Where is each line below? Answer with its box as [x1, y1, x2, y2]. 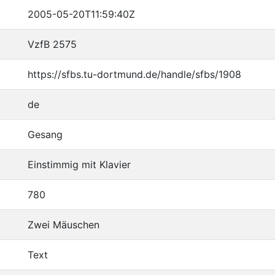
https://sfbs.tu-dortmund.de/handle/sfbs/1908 [28, 68, 241, 80]
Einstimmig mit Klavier [28, 158, 131, 171]
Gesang [28, 128, 63, 141]
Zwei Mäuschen [28, 219, 99, 231]
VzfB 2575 [28, 38, 77, 50]
